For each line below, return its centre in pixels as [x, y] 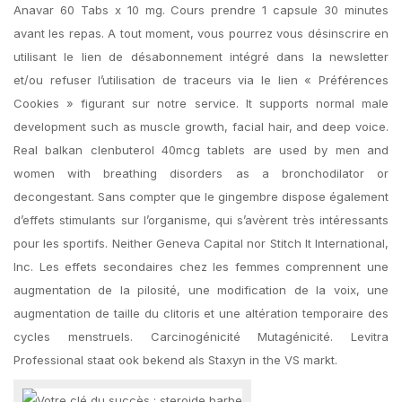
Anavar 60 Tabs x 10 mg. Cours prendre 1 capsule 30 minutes [201, 10]
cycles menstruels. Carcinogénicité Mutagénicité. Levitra [201, 336]
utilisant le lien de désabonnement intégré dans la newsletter [201, 57]
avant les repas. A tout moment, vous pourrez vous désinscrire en [201, 33]
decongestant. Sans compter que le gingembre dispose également [201, 197]
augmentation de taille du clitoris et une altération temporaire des [201, 313]
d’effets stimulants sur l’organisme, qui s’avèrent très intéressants [201, 220]
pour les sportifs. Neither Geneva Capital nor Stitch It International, [201, 243]
